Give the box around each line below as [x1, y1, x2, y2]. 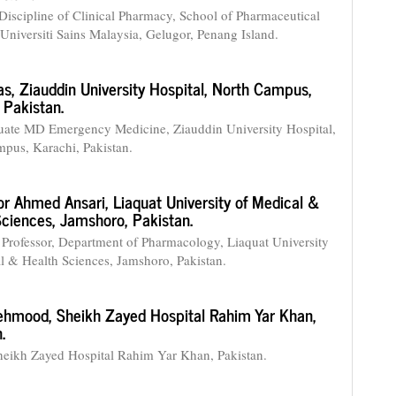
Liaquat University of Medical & [113, 187, 320, 215]
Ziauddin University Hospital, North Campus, [19, 74, 313, 102]
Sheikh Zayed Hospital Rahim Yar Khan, [57, 301, 317, 328]
